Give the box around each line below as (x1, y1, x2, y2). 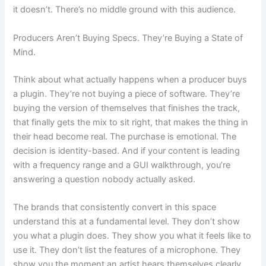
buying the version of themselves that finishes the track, (13, 102, 240, 113)
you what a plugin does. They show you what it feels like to (13, 230, 252, 241)
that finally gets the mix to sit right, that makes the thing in (13, 116, 249, 128)
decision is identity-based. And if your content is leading (13, 145, 240, 156)
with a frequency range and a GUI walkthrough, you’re (13, 159, 231, 170)
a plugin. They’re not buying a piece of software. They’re (13, 88, 240, 99)
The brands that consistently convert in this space (13, 201, 217, 213)
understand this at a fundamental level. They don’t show (13, 216, 240, 227)
